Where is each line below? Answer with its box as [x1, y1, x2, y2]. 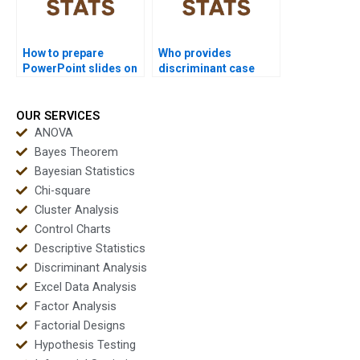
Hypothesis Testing [34, 337, 136, 353]
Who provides [158, 46, 231, 59]
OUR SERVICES [16, 108, 100, 124]
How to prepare [22, 46, 104, 59]
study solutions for [158, 76, 260, 90]
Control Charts [34, 222, 111, 237]
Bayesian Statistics [34, 164, 135, 179]
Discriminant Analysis [34, 260, 147, 276]
